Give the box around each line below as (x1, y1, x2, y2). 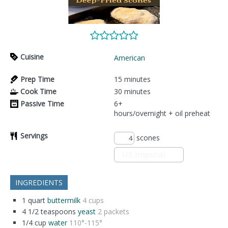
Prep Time (20, 74, 54, 84)
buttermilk (47, 195, 80, 205)
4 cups (82, 195, 104, 205)
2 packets (98, 206, 129, 216)
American (114, 52, 145, 63)
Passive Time (20, 98, 64, 108)
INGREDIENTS (15, 177, 63, 187)
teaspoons (41, 206, 76, 216)
